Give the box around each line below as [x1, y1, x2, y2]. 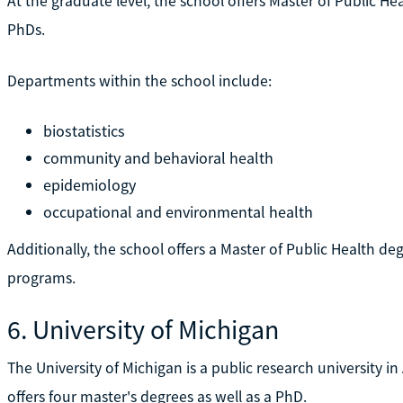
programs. [6, 267, 76, 288]
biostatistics [42, 120, 125, 141]
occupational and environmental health [42, 201, 313, 222]
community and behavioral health [42, 147, 273, 168]
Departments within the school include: [6, 70, 272, 91]
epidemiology [42, 174, 136, 195]
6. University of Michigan [6, 311, 279, 346]
